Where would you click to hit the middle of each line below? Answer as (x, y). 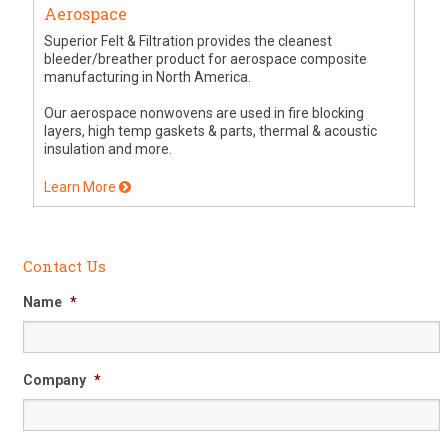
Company (55, 380)
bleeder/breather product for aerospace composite (206, 59)
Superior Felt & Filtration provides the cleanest (188, 41)
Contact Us (65, 266)
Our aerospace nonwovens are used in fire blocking (204, 113)
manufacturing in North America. (148, 77)
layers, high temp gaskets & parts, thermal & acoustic (211, 131)
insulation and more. (108, 149)
